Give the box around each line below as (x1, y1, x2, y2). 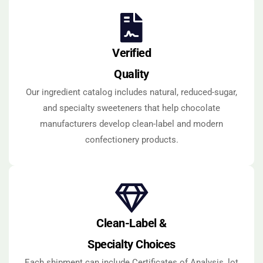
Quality (114, 67, 149, 82)
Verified (112, 46, 151, 60)
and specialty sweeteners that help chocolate (43, 103, 220, 114)
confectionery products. (85, 134, 178, 146)
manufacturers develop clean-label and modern (40, 119, 223, 130)
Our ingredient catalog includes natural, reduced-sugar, (26, 87, 237, 98)
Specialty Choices (87, 237, 176, 252)
